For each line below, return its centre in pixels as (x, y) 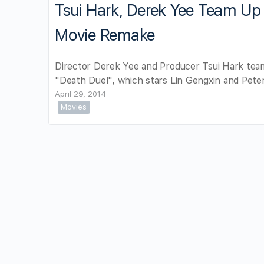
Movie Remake (105, 35)
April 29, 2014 (80, 94)
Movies (74, 107)
